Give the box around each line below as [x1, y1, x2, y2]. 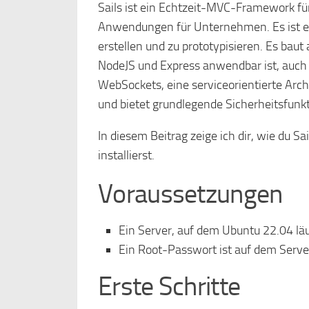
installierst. [98, 148, 154, 163]
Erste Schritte [98, 270, 241, 302]
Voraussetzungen [98, 178, 283, 210]
